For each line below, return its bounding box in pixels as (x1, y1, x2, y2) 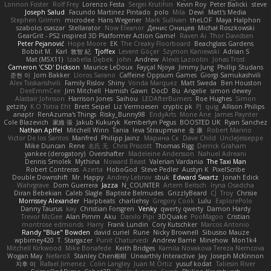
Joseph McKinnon (211, 251, 264, 260)
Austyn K (182, 165, 209, 174)
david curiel (93, 227, 129, 237)
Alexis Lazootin (162, 54, 209, 64)
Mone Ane (179, 109, 211, 119)
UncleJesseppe (220, 133, 264, 142)
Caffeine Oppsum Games (119, 70, 197, 79)
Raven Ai (179, 31, 206, 40)
